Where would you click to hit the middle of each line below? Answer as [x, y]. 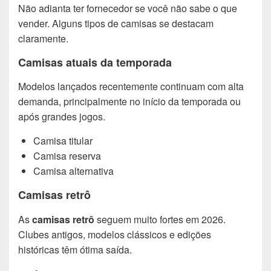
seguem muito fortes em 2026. [160, 219]
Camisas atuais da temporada [95, 62]
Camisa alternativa [73, 171]
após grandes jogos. [62, 117]
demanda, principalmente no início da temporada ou [129, 102]
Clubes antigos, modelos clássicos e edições [115, 234]
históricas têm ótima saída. [75, 250]
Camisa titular [63, 141]
